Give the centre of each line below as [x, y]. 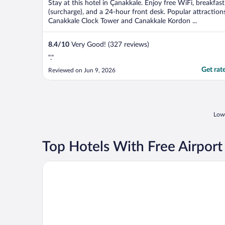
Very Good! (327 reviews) [109, 44]
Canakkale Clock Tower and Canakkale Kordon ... [123, 21]
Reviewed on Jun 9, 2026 [82, 70]
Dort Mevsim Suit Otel [82, 164]
